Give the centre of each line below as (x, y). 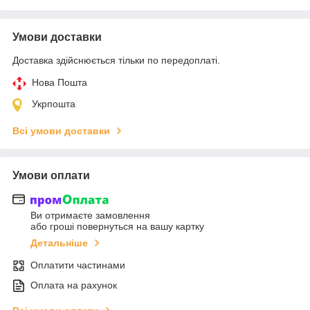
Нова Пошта (60, 82)
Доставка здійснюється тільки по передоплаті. (116, 60)
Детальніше (59, 243)
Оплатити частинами (78, 265)
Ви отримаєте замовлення (90, 216)
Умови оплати (51, 175)
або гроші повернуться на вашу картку (117, 227)
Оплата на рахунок (74, 285)
